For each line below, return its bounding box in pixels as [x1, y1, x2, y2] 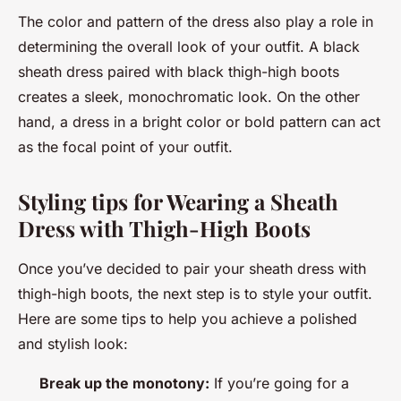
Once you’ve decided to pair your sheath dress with [18, 259, 366, 277]
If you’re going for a [209, 373, 349, 392]
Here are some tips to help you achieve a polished [18, 309, 357, 328]
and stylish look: [18, 334, 128, 353]
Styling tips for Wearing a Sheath [18, 186, 338, 216]
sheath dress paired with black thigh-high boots [18, 62, 339, 81]
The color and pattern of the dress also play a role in [18, 12, 373, 30]
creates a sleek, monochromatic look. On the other [18, 87, 360, 106]
